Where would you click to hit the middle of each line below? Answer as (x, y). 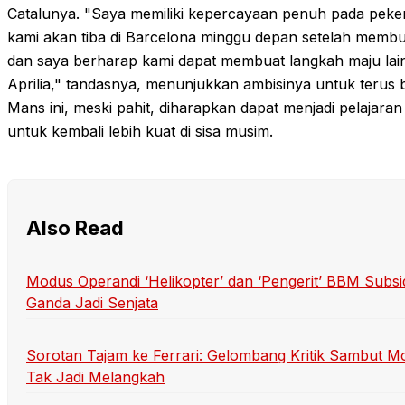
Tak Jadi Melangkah (95, 377)
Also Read (75, 228)
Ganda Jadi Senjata (92, 302)
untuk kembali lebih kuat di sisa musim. (140, 131)
